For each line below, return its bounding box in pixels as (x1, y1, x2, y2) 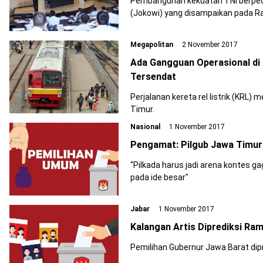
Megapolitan (130, 41, 173, 49)
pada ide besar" (130, 173, 188, 182)
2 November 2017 (180, 41, 238, 49)
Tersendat (130, 71, 176, 82)
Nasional (130, 123, 160, 131)
